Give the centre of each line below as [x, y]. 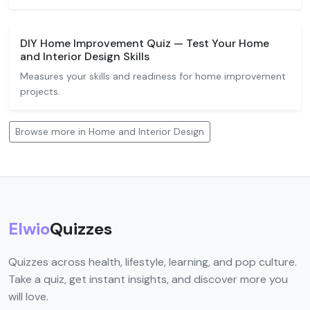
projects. [40, 91]
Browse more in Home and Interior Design [110, 131]
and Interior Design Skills [85, 56]
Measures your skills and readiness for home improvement [153, 76]
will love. [28, 297]
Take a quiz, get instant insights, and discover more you [148, 279]
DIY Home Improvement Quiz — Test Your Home [145, 43]
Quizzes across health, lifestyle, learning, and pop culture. [153, 262]
